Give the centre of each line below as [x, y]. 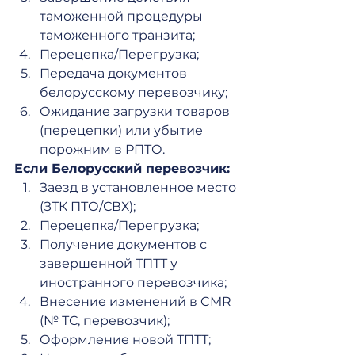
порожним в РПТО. [102, 149]
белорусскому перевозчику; [134, 92]
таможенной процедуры [123, 16]
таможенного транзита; [117, 35]
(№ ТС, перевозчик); [105, 321]
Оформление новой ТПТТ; [125, 340]
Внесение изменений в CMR [137, 302]
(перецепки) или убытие [123, 130]
